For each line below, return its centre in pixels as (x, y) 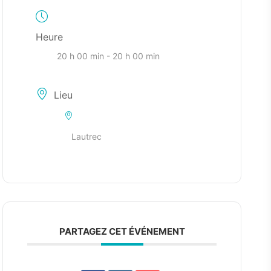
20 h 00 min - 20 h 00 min (108, 56)
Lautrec (86, 136)
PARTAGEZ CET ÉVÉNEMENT (122, 231)
